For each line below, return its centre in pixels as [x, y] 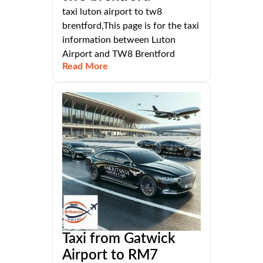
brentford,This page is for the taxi [131, 26]
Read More [85, 67]
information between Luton [119, 40]
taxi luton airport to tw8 [112, 12]
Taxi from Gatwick [119, 239]
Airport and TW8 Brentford [119, 54]
